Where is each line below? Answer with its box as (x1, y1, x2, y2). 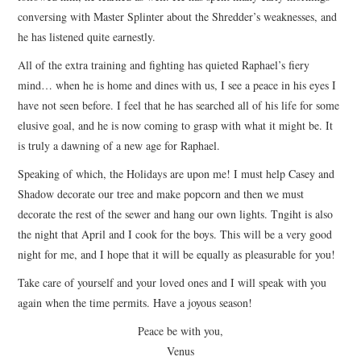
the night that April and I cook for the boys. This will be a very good (18, 226, 333, 242)
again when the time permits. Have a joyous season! (18, 294, 253, 310)
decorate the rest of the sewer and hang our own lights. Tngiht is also (18, 205, 334, 222)
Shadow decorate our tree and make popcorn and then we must (18, 185, 305, 201)
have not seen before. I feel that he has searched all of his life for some (18, 97, 340, 113)
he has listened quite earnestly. (18, 28, 156, 44)
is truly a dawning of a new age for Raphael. (18, 137, 221, 153)
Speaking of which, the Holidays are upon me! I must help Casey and (18, 165, 335, 181)
